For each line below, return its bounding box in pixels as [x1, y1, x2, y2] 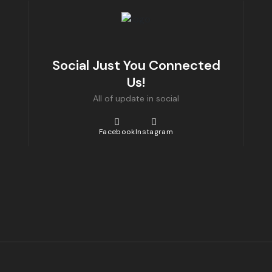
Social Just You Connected [52, 56, 220, 74]
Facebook [99, 126, 135, 137]
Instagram [135, 126, 173, 137]
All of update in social [93, 92, 179, 104]
